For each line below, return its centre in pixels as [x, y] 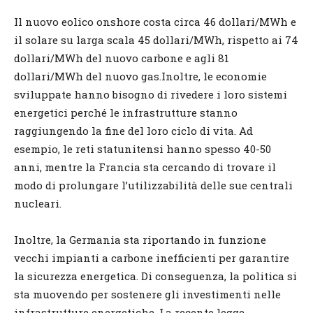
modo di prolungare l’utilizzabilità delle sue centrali [153, 185]
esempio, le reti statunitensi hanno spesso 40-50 [143, 148]
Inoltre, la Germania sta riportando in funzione [140, 239]
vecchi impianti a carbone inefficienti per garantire [152, 257]
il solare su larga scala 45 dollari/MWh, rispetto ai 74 [156, 39]
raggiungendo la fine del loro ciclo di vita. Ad [133, 130]
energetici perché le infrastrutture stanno [126, 112]
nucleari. [38, 203]
